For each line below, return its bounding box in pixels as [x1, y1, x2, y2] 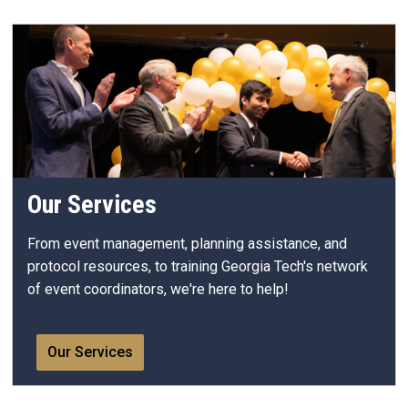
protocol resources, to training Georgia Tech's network [27, 258, 368, 276]
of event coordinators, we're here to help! [27, 280, 289, 299]
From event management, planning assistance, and [27, 235, 347, 253]
